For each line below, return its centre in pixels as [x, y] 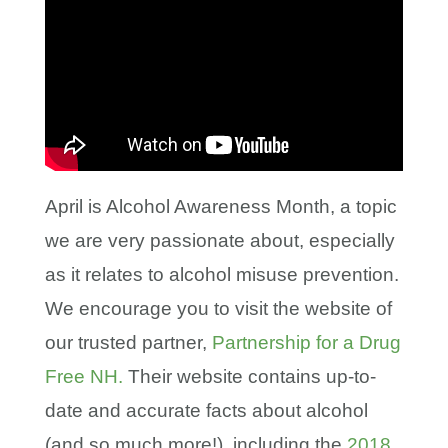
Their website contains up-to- [249, 377]
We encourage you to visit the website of [218, 309]
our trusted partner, [128, 343]
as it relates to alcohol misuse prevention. [221, 275]
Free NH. [83, 377]
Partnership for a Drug [306, 343]
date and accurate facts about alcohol [206, 411]
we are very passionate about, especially [219, 241]
